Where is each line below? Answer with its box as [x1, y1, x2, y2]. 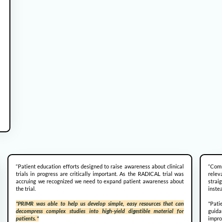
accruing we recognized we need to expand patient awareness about [16, 178, 184, 185]
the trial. [16, 185, 37, 192]
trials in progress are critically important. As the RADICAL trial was [16, 170, 184, 177]
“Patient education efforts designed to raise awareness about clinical [16, 163, 184, 170]
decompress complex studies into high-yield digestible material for [16, 208, 184, 215]
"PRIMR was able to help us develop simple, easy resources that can [16, 200, 184, 207]
